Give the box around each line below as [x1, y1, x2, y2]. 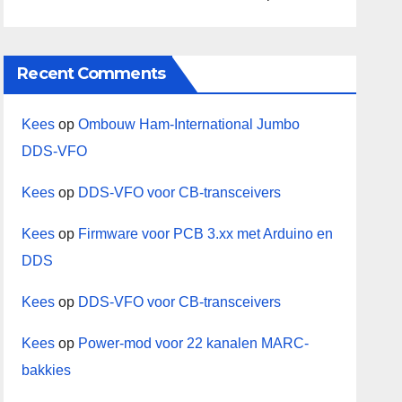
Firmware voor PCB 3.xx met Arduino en [78, 226, 334, 241]
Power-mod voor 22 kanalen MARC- [78, 336, 310, 351]
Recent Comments [17, 64, 165, 83]
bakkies [22, 363, 72, 378]
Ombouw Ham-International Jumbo [78, 117, 301, 132]
